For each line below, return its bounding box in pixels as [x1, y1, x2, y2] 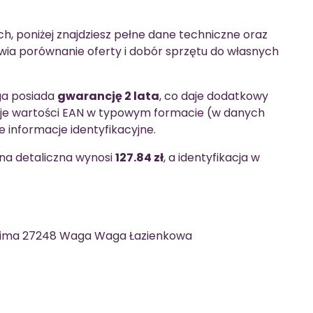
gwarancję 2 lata [57, 88, 159, 104]
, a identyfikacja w [163, 150, 260, 166]
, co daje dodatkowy [159, 88, 268, 104]
